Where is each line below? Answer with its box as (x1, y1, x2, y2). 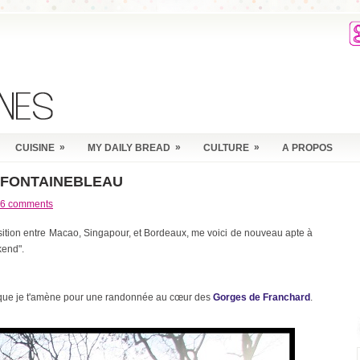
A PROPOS (282, 142, 333, 153)
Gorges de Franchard (213, 292, 310, 303)
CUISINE (15, 142, 55, 153)
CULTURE (203, 142, 249, 153)
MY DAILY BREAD (88, 142, 170, 153)
